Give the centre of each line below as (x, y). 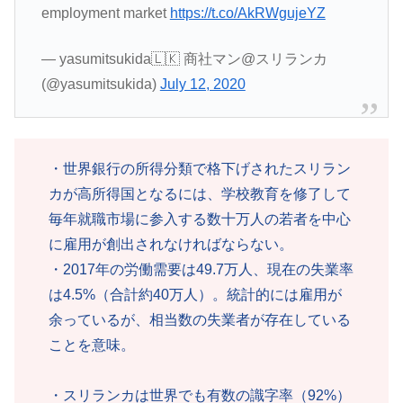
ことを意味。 (92, 345)
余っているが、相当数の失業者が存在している (200, 319)
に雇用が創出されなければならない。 (171, 244)
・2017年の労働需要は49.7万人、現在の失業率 (201, 269)
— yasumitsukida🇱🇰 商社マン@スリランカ (184, 58)
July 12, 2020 (202, 84)
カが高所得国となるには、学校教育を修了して (200, 193)
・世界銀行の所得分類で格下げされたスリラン (200, 168)
